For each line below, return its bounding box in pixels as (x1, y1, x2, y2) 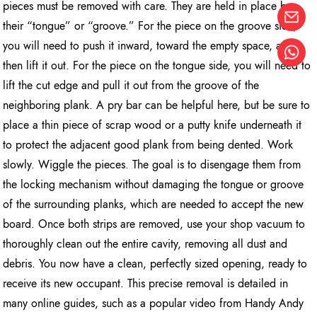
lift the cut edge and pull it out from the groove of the (3, 77, 260, 94)
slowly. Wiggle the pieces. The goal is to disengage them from (3, 156, 301, 173)
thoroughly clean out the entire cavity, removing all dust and (3, 236, 288, 253)
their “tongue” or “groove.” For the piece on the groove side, (3, 18, 297, 35)
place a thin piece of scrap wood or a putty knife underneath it (3, 117, 302, 134)
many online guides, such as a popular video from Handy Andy (3, 295, 304, 312)
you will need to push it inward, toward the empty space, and (3, 38, 294, 54)
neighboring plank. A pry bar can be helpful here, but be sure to (3, 97, 311, 114)
